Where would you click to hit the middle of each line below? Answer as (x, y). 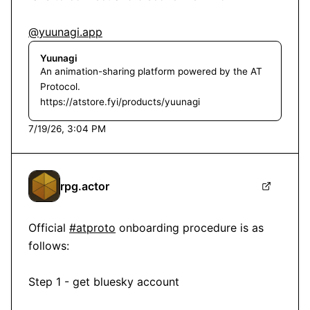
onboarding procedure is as (190, 228)
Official (49, 228)
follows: (49, 246)
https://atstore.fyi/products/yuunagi (120, 102)
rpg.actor (85, 186)
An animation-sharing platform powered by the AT (151, 72)
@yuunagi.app (65, 32)
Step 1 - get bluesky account (104, 282)
